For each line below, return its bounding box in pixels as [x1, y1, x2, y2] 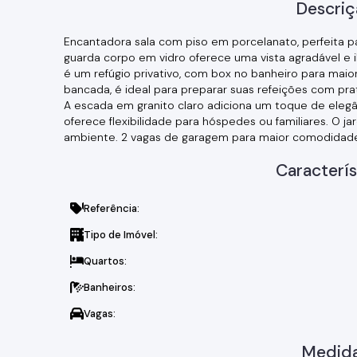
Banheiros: [84, 280, 135, 294]
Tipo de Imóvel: [84, 228, 158, 241]
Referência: [84, 202, 139, 215]
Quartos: [84, 254, 127, 268]
